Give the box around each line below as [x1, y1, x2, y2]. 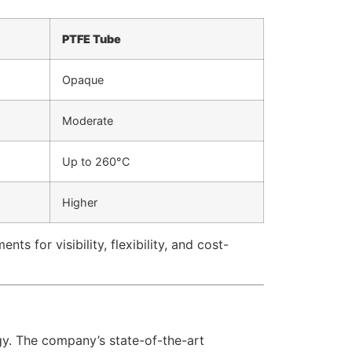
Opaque [62, 73, 104, 87]
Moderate [62, 114, 113, 128]
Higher [62, 196, 97, 210]
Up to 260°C [62, 155, 130, 169]
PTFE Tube [62, 32, 121, 46]
